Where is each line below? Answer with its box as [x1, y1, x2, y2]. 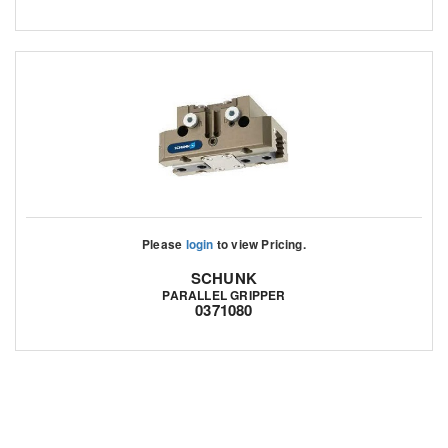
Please [142, 235, 186, 253]
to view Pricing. [213, 235, 306, 253]
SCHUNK [190, 266, 258, 289]
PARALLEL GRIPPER [162, 285, 286, 304]
